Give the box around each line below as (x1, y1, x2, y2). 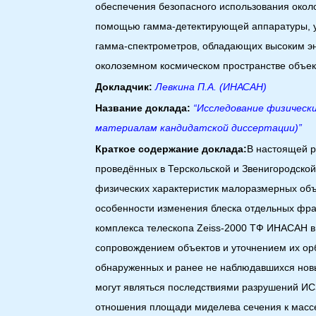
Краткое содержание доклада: (95, 143, 248, 154)
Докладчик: (95, 81, 153, 92)
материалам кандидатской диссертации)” (95, 122, 303, 133)
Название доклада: (95, 102, 191, 114)
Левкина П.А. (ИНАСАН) (155, 81, 267, 92)
